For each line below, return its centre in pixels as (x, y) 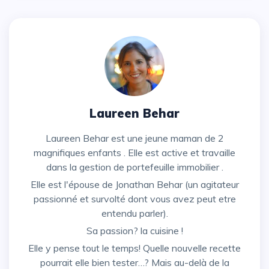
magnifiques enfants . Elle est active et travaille (134, 153)
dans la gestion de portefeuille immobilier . (134, 167)
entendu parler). (134, 213)
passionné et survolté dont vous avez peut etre (134, 199)
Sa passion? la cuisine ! (138, 231)
